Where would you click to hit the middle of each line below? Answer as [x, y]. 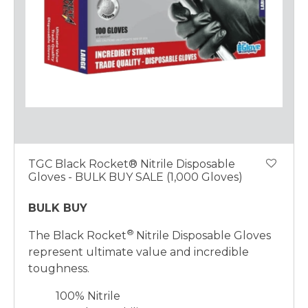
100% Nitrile [88, 296]
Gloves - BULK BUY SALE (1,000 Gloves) [135, 177]
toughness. [59, 268]
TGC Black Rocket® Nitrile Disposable [132, 164]
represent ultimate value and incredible [139, 252]
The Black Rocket [77, 235]
